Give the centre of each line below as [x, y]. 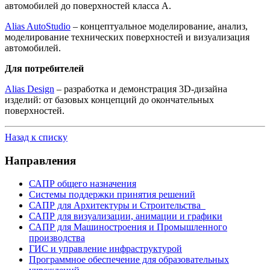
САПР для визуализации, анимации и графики [126, 216]
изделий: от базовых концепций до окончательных [109, 99]
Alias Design [30, 89]
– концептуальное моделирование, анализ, [159, 26]
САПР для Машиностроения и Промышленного [128, 227]
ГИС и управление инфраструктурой [105, 249]
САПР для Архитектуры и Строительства [117, 206]
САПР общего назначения [83, 184]
